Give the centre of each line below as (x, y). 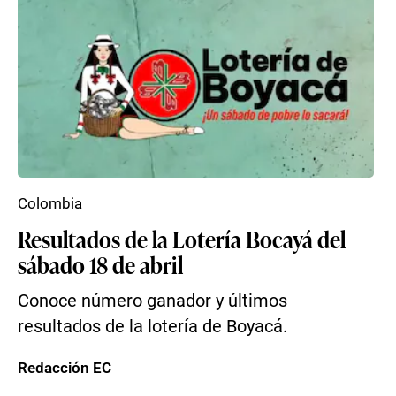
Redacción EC (65, 368)
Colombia (50, 203)
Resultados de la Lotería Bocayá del (182, 239)
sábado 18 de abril (100, 264)
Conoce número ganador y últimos (152, 301)
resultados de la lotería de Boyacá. (152, 327)
